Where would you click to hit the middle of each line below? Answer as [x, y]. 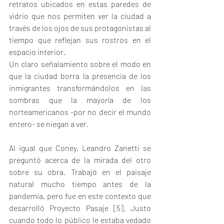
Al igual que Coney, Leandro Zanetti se [80, 148]
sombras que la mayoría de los [80, 100]
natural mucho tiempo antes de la [80, 184]
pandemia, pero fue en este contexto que [80, 196]
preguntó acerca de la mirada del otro [80, 160]
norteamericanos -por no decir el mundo [80, 112]
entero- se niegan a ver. [49, 124]
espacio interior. [37, 52]
